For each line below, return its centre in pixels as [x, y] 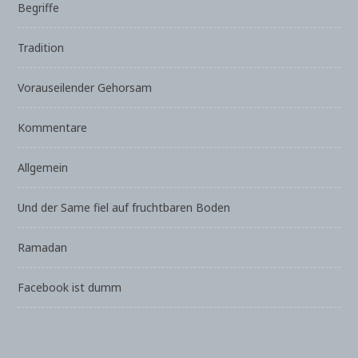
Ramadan [43, 248]
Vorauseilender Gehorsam [85, 88]
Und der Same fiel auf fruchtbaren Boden [124, 208]
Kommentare [53, 128]
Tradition [41, 48]
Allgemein [43, 168]
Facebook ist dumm [70, 288]
